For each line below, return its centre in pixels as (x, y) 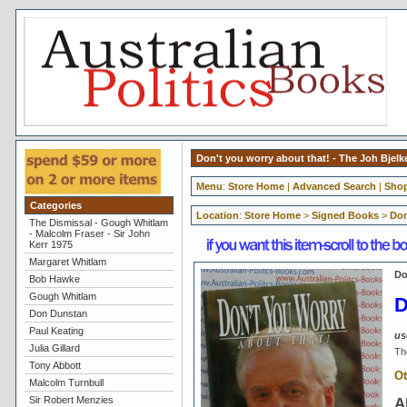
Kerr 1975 (50, 244)
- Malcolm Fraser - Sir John (89, 233)
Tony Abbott (55, 365)
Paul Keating (56, 331)
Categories (55, 205)
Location (217, 215)
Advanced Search (334, 186)
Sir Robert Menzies (71, 400)
